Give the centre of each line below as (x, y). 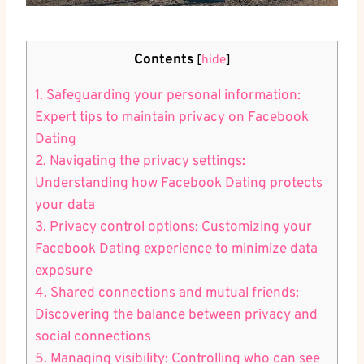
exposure (64, 271)
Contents (163, 60)
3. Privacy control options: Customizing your (173, 227)
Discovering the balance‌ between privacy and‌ (176, 315)
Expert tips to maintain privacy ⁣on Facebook (172, 117)
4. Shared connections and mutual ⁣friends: (167, 293)
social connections (93, 337)
